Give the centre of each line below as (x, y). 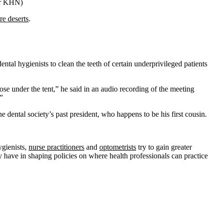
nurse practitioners (56, 147)
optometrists (118, 147)
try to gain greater (164, 147)
